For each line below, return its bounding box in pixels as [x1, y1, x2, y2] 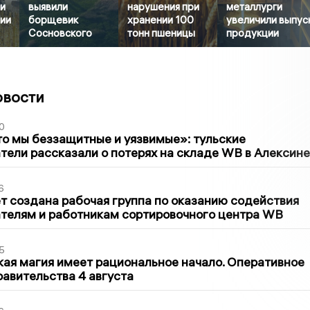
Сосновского [28, 26, 93, 40]
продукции [226, 26, 280, 40]
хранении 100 [127, 13, 194, 27]
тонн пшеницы [127, 26, 196, 40]
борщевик [28, 13, 79, 27]
